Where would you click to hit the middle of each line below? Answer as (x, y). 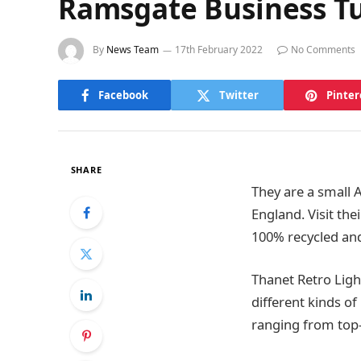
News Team (133, 50)
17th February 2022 (219, 50)
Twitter (239, 95)
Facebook (123, 95)
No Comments (323, 50)
